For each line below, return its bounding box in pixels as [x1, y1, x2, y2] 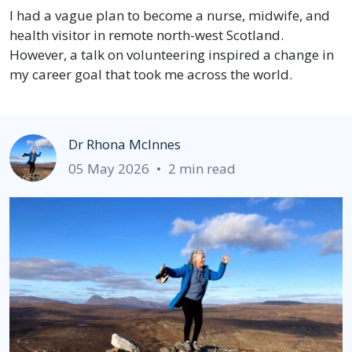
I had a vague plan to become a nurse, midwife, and [9, 5, 330, 24]
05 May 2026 [68, 159, 149, 178]
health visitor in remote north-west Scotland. [9, 25, 284, 44]
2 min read [168, 159, 236, 178]
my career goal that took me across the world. [9, 64, 292, 83]
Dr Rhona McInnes [68, 134, 181, 153]
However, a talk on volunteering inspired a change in [9, 45, 334, 64]
